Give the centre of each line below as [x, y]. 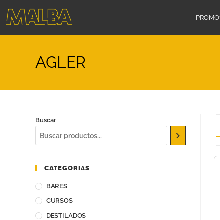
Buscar [46, 120]
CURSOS [59, 201]
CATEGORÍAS [67, 168]
